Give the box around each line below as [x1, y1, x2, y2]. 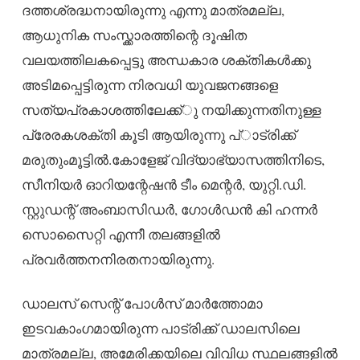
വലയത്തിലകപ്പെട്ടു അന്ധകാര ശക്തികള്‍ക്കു [21, 50, 311, 69]
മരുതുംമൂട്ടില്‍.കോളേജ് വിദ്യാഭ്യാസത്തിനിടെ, [21, 149, 325, 169]
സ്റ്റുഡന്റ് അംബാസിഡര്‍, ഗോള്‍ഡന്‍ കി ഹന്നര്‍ [21, 199, 317, 219]
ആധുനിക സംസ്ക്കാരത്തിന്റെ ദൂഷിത [21, 25, 247, 44]
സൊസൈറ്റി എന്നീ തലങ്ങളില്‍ [21, 224, 220, 243]
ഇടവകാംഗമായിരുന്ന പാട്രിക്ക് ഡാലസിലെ [21, 318, 300, 337]
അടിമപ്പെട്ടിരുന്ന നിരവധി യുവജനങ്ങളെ [21, 75, 278, 94]
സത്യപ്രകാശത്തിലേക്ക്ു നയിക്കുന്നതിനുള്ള [21, 100, 321, 119]
